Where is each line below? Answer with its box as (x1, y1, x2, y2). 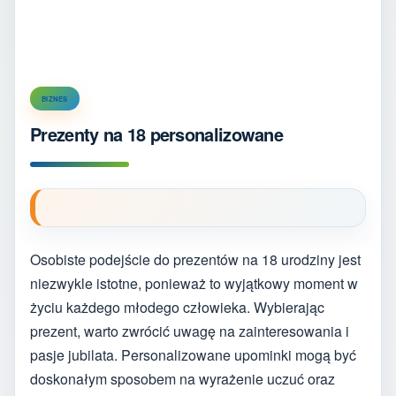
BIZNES (42, 93, 68, 103)
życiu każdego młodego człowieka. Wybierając (30, 296, 324, 317)
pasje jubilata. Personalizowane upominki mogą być (30, 344, 356, 365)
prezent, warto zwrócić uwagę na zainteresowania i (30, 320, 349, 341)
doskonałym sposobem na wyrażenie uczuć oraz (30, 368, 335, 389)
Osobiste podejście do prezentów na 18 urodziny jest (30, 248, 361, 270)
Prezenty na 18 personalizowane (30, 120, 283, 147)
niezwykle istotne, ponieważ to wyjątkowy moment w (30, 272, 358, 293)
